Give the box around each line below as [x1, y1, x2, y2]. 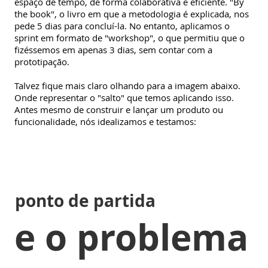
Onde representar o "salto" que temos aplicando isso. [14, 91, 234, 103]
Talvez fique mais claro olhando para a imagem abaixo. [14, 79, 240, 92]
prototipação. [14, 55, 69, 68]
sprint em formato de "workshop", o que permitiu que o [14, 31, 245, 44]
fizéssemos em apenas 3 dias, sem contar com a [14, 43, 212, 56]
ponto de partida [15, 188, 156, 212]
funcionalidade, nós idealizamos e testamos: [14, 115, 196, 127]
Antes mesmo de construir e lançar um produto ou [14, 103, 223, 115]
